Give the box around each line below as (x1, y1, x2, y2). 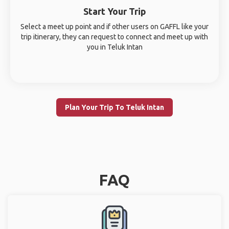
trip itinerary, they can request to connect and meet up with (21, 33, 208, 41)
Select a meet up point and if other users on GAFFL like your (20, 22, 209, 31)
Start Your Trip (83, 6, 146, 16)
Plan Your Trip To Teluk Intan (65, 103, 164, 111)
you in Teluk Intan (86, 43, 143, 51)
